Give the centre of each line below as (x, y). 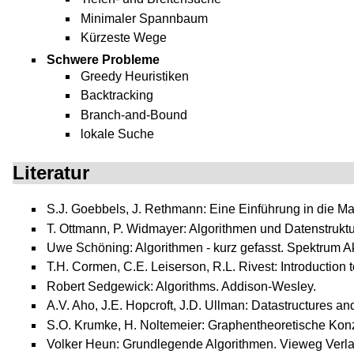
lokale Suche (118, 134)
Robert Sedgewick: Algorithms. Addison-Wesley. (182, 286)
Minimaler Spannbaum (145, 18)
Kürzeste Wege (124, 38)
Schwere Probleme (104, 59)
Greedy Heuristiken (135, 76)
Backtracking (117, 96)
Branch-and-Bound (134, 115)
